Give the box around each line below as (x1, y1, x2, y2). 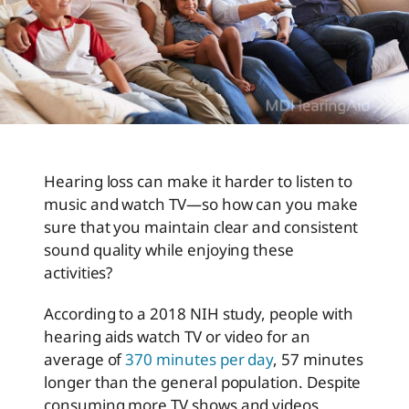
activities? (44, 262, 113, 284)
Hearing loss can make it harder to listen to (44, 171, 353, 193)
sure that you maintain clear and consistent (44, 216, 359, 238)
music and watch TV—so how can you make (44, 194, 358, 215)
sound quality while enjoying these (44, 239, 294, 261)
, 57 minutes (273, 349, 363, 371)
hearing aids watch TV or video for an (44, 326, 310, 348)
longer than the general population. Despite (44, 372, 362, 393)
